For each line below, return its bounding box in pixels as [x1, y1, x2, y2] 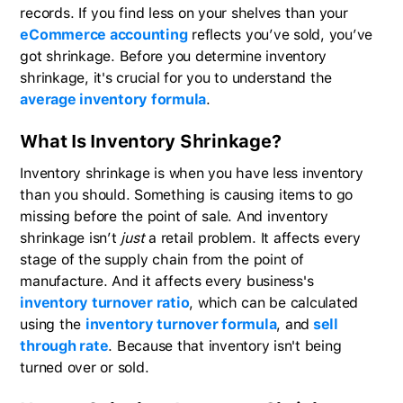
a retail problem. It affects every [144, 228, 361, 246]
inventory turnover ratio [20, 293, 190, 311]
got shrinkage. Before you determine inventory [20, 47, 327, 65]
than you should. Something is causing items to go [20, 185, 354, 203]
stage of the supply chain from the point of [20, 250, 304, 268]
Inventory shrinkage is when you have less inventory [20, 164, 363, 182]
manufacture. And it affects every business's [20, 272, 314, 290]
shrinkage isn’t [20, 228, 121, 246]
